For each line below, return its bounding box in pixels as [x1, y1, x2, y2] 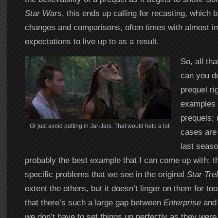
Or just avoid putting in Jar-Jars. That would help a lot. [29, 123, 171, 129]
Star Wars [24, 8, 62, 18]
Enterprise [163, 198, 201, 207]
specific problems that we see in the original [24, 169, 187, 179]
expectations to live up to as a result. [24, 36, 159, 46]
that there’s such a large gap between [24, 198, 163, 207]
